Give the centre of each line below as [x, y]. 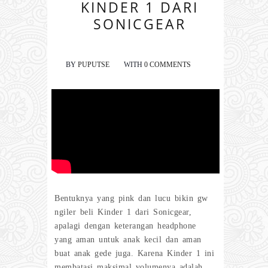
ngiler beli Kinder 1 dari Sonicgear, [123, 212]
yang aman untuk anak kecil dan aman [128, 239]
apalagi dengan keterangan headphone [125, 226]
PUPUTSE [94, 65]
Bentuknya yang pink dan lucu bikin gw [131, 198]
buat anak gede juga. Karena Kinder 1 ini [134, 253]
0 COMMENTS [167, 65]
